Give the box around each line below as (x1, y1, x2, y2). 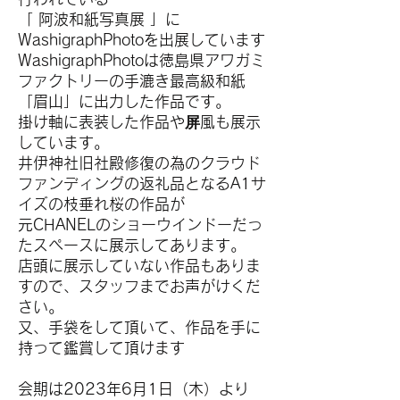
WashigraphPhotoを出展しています (18, 32, 265, 47)
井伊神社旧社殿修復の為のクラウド (18, 155, 261, 171)
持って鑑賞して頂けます (18, 340, 185, 355)
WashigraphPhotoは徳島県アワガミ (18, 53, 265, 68)
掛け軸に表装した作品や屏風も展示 (18, 114, 261, 129)
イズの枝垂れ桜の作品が (18, 196, 185, 212)
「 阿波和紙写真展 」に (18, 12, 180, 27)
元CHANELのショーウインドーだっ (18, 217, 262, 232)
